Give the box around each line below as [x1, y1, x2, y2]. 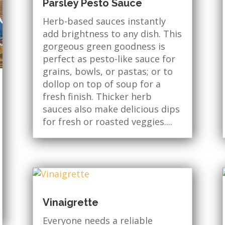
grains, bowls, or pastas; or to [42, 65, 173, 77]
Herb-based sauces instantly [42, 15, 166, 27]
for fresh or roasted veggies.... [42, 115, 172, 128]
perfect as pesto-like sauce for [42, 52, 175, 65]
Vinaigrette [42, 196, 98, 208]
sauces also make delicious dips [42, 102, 180, 115]
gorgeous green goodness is [42, 40, 165, 52]
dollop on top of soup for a [42, 77, 161, 90]
